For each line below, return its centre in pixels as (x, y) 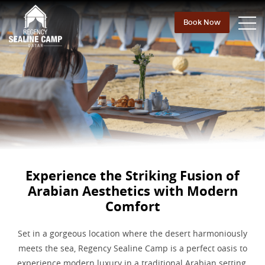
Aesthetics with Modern (160, 190)
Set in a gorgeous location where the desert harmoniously (132, 233)
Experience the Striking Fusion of (132, 175)
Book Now (202, 22)
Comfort (132, 206)
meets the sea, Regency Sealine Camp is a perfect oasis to (132, 248)
